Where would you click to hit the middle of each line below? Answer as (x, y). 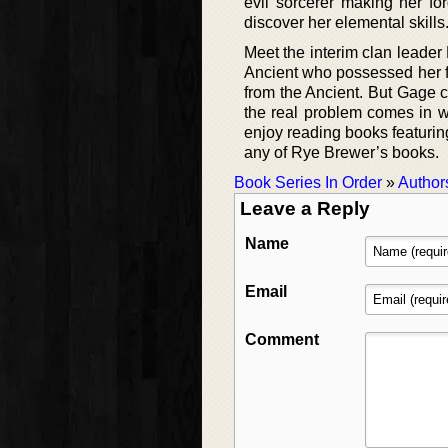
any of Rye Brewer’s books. (341, 153)
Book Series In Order (308, 183)
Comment (282, 340)
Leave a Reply (305, 209)
